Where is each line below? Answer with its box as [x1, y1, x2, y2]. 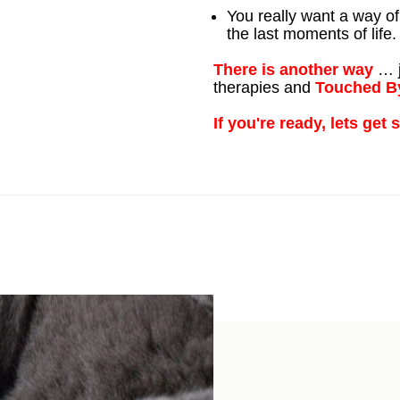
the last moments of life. [227, 25, 396, 43]
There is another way [213, 61, 373, 79]
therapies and [213, 79, 315, 96]
